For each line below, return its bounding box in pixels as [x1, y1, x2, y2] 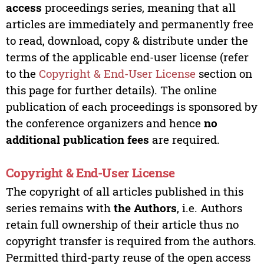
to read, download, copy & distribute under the [5, 33, 248, 48]
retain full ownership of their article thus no [5, 217, 239, 232]
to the [5, 66, 39, 81]
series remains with [5, 200, 114, 216]
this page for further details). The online [5, 82, 217, 98]
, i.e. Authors [176, 200, 242, 216]
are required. [148, 132, 220, 147]
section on [195, 66, 252, 81]
